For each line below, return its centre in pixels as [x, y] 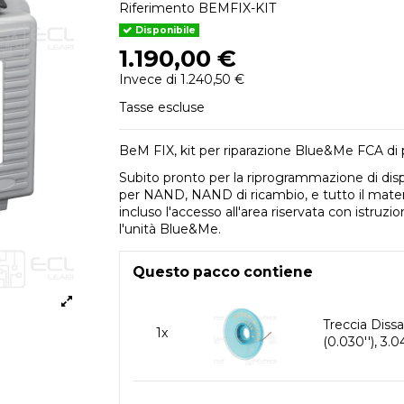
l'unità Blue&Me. [170, 229]
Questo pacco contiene [223, 271]
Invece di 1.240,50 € [182, 80]
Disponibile [165, 30]
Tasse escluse [162, 107]
